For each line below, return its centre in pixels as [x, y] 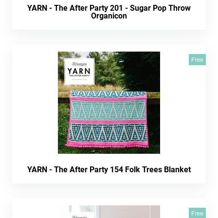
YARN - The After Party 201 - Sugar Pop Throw [109, 8]
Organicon [109, 16]
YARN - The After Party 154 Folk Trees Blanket [109, 169]
